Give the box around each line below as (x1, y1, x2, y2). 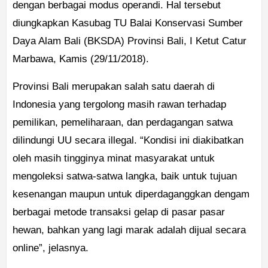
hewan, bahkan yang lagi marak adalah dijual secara (13, 224, 246, 236)
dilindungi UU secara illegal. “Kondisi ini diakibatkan (13, 135, 243, 147)
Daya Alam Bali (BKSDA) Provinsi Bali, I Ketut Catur (13, 35, 246, 47)
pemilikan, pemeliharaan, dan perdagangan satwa (13, 117, 233, 129)
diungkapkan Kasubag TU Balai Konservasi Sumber (13, 17, 243, 29)
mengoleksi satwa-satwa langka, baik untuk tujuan (13, 170, 237, 182)
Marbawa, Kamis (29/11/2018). (13, 53, 149, 65)
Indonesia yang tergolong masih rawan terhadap (13, 99, 226, 111)
